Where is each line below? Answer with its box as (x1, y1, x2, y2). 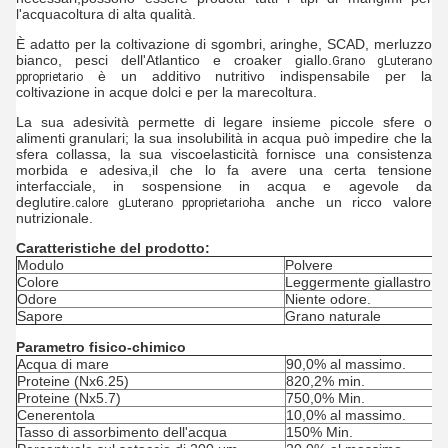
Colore (17, 274, 59, 290)
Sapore (17, 308, 63, 324)
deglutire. (16, 194, 75, 210)
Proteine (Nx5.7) (17, 390, 121, 406)
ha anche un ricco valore (249, 194, 433, 210)
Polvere (285, 257, 333, 273)
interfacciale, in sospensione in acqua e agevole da (16, 178, 432, 194)
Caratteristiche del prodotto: (16, 240, 210, 256)
